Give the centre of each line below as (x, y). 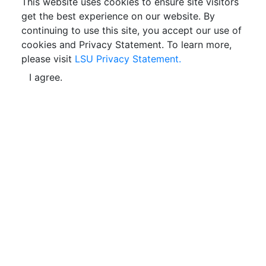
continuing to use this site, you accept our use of (132, 30)
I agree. (46, 77)
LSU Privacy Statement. (128, 58)
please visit (48, 58)
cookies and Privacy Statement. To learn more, (126, 44)
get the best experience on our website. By (118, 16)
